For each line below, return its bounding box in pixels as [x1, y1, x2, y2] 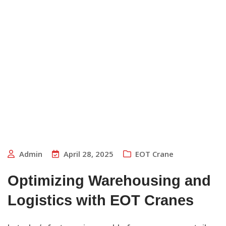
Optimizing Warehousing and [8, 173, 211, 189]
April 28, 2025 [64, 149, 114, 159]
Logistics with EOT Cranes [8, 192, 194, 209]
